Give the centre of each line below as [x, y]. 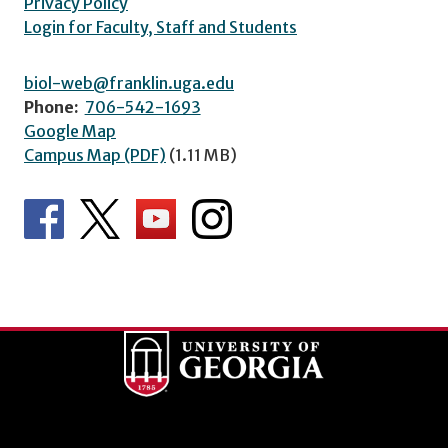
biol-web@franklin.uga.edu [129, 82]
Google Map [70, 130]
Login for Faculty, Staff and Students [160, 26]
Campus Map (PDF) [95, 154]
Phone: [51, 106]
